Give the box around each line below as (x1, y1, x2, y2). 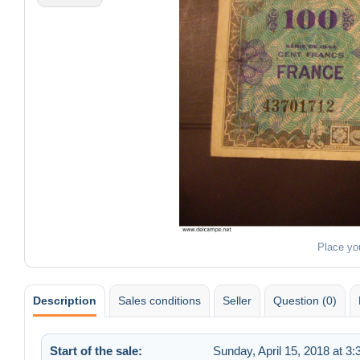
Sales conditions (118, 293, 201, 307)
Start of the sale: (50, 343, 142, 358)
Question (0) (273, 293, 337, 307)
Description (33, 293, 96, 307)
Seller (223, 293, 252, 307)
